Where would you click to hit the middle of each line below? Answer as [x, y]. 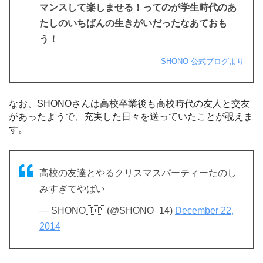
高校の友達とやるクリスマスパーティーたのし [138, 173]
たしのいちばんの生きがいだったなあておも [133, 23]
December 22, [204, 210]
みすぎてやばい [72, 188]
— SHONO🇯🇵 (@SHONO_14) [107, 210]
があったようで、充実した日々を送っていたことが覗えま [131, 116]
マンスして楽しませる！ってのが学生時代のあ [138, 7]
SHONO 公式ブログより [203, 61]
